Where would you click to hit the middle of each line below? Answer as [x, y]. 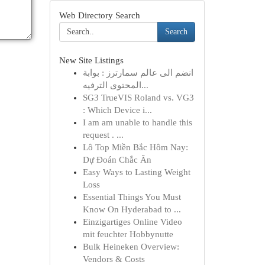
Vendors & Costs [114, 259]
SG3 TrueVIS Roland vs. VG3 [138, 98]
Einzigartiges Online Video [132, 222]
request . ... [103, 135]
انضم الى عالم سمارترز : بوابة [138, 73]
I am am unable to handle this [137, 122]
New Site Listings [91, 60]
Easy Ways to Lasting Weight [136, 172]
